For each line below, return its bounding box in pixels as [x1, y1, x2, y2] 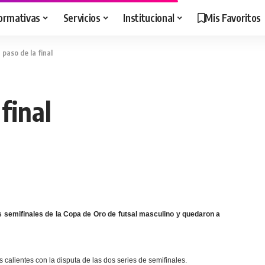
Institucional [123, 11, 174, 24]
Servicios [63, 11, 101, 24]
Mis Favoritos [205, 11, 261, 24]
